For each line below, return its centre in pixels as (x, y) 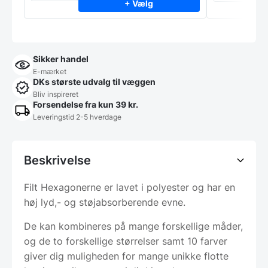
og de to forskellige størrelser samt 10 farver (126, 241)
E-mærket (50, 72)
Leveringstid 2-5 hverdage (77, 117)
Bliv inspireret (56, 95)
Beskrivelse (57, 161)
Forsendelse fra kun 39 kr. (86, 105)
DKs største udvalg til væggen (94, 82)
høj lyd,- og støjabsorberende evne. (105, 202)
